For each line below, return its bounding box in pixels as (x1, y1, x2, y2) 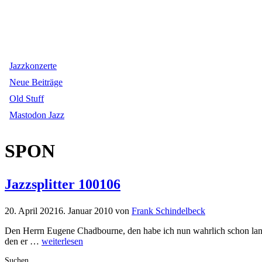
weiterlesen (42, 236, 83, 246)
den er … (5, 236, 42, 246)
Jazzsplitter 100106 (5, 176, 120, 192)
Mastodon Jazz (9, 110, 64, 120)
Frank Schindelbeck (132, 205, 205, 216)
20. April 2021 (5, 205, 58, 216)
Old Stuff (9, 94, 44, 104)
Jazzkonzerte (9, 61, 57, 71)
